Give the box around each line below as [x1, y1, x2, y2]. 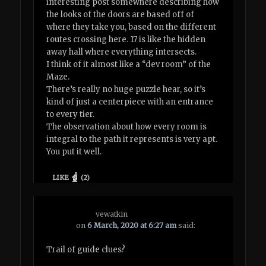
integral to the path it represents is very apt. [46, 134, 218, 145]
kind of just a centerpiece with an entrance [46, 97, 214, 107]
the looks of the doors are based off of [46, 9, 195, 20]
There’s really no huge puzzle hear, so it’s [46, 84, 206, 95]
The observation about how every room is [46, 122, 207, 132]
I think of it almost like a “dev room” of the [46, 59, 211, 70]
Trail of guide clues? [46, 244, 126, 255]
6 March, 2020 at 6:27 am [87, 220, 177, 230]
